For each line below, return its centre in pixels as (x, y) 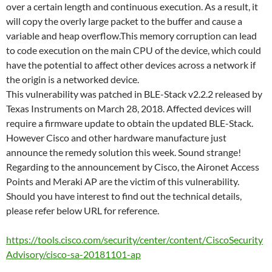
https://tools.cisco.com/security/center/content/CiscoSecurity (134, 239)
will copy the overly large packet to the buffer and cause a (124, 21)
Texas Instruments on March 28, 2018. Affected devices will (129, 108)
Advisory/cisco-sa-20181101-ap (73, 254)
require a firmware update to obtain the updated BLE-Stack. (130, 123)
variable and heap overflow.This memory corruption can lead (131, 35)
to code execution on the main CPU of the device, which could (134, 50)
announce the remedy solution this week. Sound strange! (124, 152)
